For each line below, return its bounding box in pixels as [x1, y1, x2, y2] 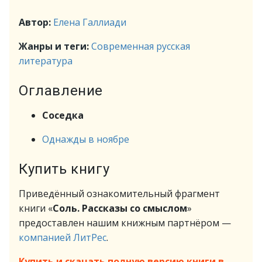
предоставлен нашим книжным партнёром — [19, 216, 231, 229]
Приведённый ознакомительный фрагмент [19, 187, 220, 200]
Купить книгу [19, 161, 110, 177]
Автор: [19, 16, 53, 29]
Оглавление [19, 82, 103, 99]
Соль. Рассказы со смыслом [53, 202, 187, 215]
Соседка [42, 109, 84, 122]
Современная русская [91, 40, 190, 53]
